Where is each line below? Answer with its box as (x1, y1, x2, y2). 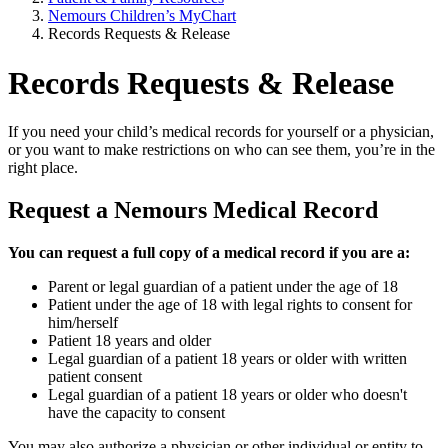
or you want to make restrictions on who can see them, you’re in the (8, 141, 435, 159)
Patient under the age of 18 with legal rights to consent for (48, 296, 412, 314)
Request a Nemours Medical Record (8, 197, 378, 224)
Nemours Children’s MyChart (48, 7, 236, 25)
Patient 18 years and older (48, 332, 211, 350)
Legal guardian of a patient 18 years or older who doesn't (48, 386, 407, 404)
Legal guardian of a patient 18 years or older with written (48, 350, 407, 368)
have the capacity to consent (48, 404, 225, 422)
